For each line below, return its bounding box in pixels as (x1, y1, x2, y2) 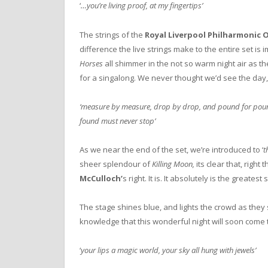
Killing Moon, (152, 158, 196, 169)
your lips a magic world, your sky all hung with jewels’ (81, 245, 256, 256)
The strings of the (80, 29, 145, 40)
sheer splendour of (80, 158, 152, 169)
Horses (80, 57, 105, 69)
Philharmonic (208, 29, 261, 40)
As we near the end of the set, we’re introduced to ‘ (80, 144, 263, 155)
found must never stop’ (80, 115, 156, 126)
